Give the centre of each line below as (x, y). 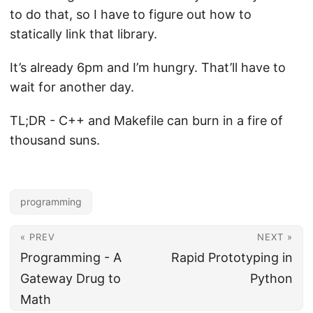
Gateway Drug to (71, 278)
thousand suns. (55, 140)
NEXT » (275, 237)
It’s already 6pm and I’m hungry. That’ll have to (148, 67)
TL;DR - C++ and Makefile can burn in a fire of (146, 121)
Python (271, 278)
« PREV (38, 237)
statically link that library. (85, 34)
